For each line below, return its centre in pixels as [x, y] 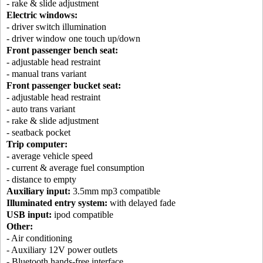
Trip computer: [37, 144]
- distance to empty [41, 180]
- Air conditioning [39, 238]
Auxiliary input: [38, 191]
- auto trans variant [41, 109]
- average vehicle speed [50, 156]
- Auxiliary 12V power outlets [62, 250]
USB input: [29, 215]
